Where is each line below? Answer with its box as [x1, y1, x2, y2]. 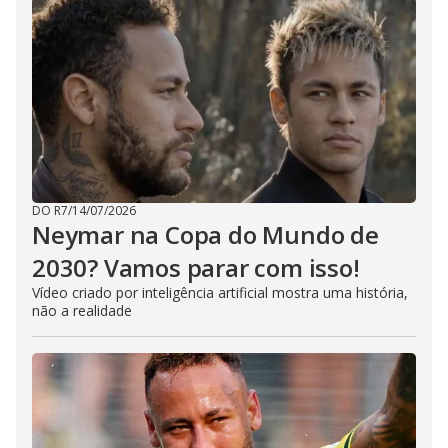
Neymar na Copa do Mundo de [32, 218, 379, 252]
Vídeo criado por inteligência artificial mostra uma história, [32, 283, 408, 303]
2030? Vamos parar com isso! [32, 251, 360, 285]
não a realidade [32, 301, 132, 321]
